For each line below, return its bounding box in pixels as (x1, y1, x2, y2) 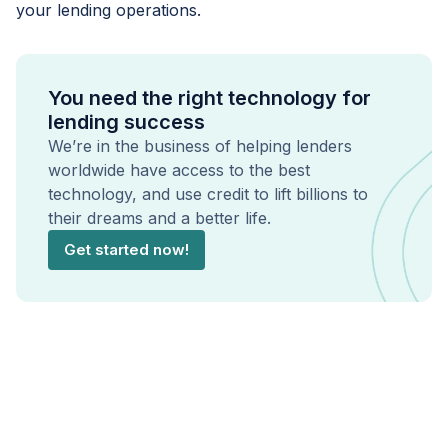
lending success (48, 109, 205, 134)
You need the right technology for (48, 85, 371, 110)
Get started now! (64, 239, 189, 259)
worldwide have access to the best (48, 159, 310, 180)
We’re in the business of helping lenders (48, 135, 352, 156)
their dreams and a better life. (48, 207, 271, 228)
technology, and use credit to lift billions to (48, 183, 368, 204)
